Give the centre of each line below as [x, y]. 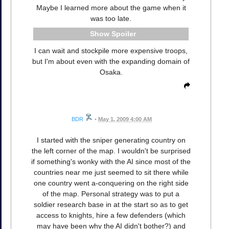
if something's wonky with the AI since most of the [111, 162]
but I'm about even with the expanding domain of [111, 62]
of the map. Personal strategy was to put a [111, 194]
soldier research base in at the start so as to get [111, 205]
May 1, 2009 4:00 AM [125, 119]
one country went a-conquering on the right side [111, 183]
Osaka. [111, 72]
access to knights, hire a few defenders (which [111, 215]
